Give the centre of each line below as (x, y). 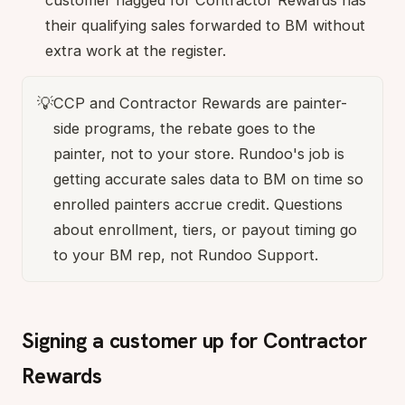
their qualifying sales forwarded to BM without (205, 26)
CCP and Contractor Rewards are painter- (200, 104)
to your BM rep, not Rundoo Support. (186, 255)
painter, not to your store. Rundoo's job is (199, 154)
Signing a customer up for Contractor (194, 341)
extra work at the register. (136, 51)
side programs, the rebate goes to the (184, 129)
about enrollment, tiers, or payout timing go (205, 230)
